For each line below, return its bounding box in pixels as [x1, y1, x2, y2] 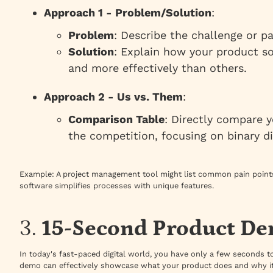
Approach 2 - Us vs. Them [44, 90, 183, 104]
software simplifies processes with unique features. [19, 181, 214, 191]
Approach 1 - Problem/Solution [44, 6, 211, 19]
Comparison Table [68, 113, 165, 126]
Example [19, 169, 52, 179]
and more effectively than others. [68, 62, 247, 75]
